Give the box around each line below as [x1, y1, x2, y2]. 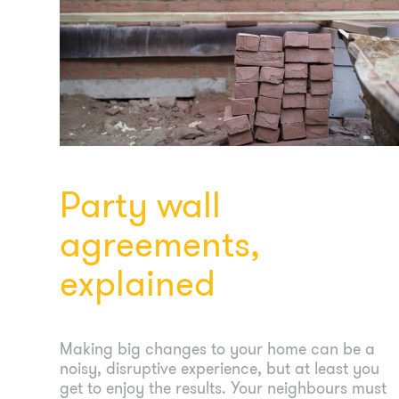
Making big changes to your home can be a [60, 337, 376, 361]
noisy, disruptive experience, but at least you [60, 356, 380, 380]
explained [60, 257, 216, 309]
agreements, [60, 218, 261, 270]
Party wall [60, 179, 222, 231]
